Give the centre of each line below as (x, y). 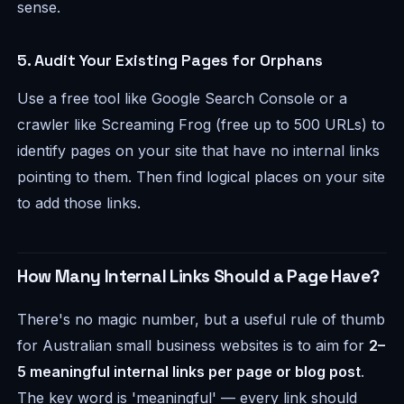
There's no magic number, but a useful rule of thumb (202, 320)
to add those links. (79, 203)
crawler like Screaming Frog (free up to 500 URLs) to (202, 125)
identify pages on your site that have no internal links (199, 151)
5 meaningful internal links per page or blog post (189, 372)
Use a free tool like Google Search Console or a (183, 99)
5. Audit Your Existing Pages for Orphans (170, 61)
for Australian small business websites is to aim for (193, 346)
